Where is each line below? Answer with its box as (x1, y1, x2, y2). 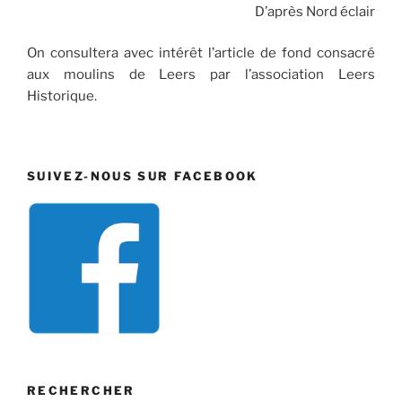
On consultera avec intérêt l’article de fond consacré (27, 45, 375, 62)
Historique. (27, 88, 97, 105)
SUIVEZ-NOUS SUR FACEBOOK (27, 168, 258, 183)
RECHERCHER (27, 383, 135, 398)
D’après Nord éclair (255, 3, 375, 20)
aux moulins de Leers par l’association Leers (27, 66, 375, 83)
